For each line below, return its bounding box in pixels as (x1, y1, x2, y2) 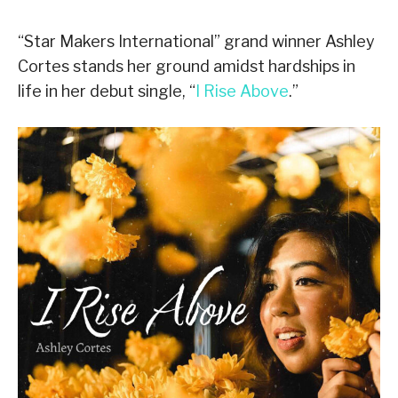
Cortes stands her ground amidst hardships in (18, 57, 355, 76)
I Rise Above (195, 82, 289, 101)
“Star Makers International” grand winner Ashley (18, 32, 375, 52)
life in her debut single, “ (18, 82, 195, 101)
